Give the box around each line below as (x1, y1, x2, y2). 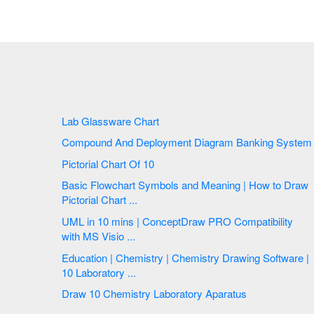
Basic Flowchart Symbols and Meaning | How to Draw (62, 177, 308, 193)
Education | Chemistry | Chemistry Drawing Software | (62, 250, 309, 265)
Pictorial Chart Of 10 (143, 156, 157, 171)
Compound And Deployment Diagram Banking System (236, 135, 312, 150)
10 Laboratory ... (76, 264, 136, 280)
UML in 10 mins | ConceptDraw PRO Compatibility (62, 214, 97, 229)
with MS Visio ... (62, 228, 135, 244)
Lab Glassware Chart (134, 113, 162, 128)
